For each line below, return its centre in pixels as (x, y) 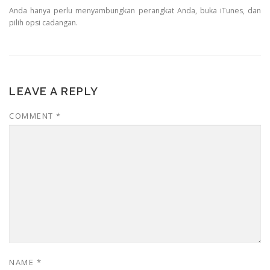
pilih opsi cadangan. (43, 23)
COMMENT (33, 116)
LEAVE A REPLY (54, 92)
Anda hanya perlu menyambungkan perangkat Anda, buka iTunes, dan (135, 11)
